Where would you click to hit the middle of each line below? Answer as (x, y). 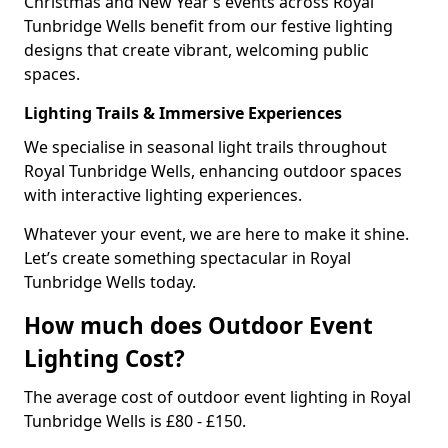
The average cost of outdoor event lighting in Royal (217, 397)
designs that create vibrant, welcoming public (196, 50)
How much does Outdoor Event (198, 325)
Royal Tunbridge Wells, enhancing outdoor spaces (213, 171)
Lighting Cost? (104, 358)
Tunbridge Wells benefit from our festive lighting (208, 26)
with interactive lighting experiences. (163, 195)
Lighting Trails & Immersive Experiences (183, 113)
